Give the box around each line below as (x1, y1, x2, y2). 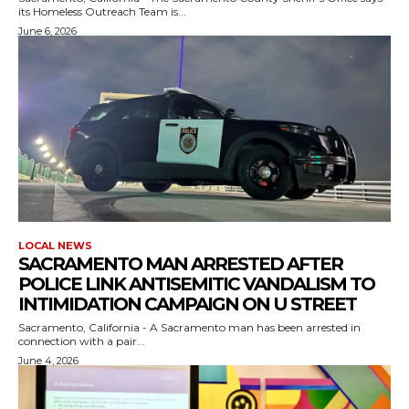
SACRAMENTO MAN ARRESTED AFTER (18, 252, 342, 275)
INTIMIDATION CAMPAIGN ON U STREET (18, 292, 356, 315)
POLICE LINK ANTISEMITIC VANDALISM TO (18, 272, 374, 295)
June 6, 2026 (18, 24, 77, 37)
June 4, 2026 (18, 353, 79, 367)
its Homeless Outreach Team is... (18, 4, 186, 18)
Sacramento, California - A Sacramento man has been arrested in (18, 320, 361, 334)
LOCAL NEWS (18, 238, 92, 252)
